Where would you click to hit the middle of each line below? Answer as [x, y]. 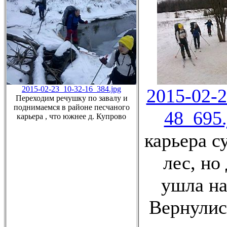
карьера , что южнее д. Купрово [71, 116]
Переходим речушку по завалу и [71, 98]
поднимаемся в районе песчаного [71, 107]
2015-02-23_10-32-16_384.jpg [71, 89]
